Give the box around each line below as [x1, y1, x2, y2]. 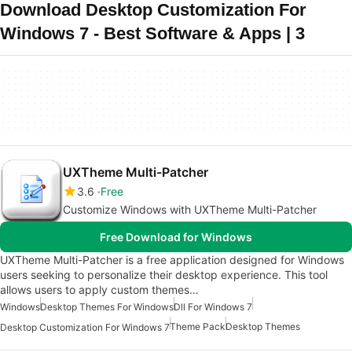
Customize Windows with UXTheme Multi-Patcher [63, 203, 317, 216]
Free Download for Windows [100, 230, 252, 244]
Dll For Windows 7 [174, 301, 252, 313]
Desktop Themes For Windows [40, 301, 174, 313]
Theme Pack [170, 321, 225, 332]
